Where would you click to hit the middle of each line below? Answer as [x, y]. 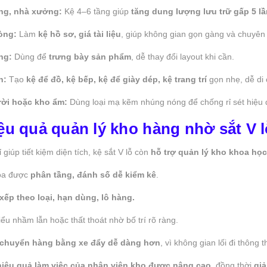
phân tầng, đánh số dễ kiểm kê [93, 174]
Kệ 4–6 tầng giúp [97, 11]
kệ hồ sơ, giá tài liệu [80, 34]
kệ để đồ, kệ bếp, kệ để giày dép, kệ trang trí [117, 79]
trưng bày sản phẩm [90, 56]
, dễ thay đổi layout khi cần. [183, 56]
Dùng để [30, 56]
